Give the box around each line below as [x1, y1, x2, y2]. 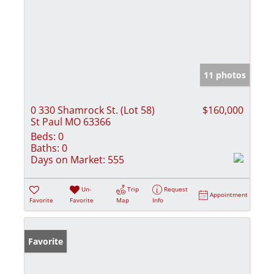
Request [164, 184, 188, 193]
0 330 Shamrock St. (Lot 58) [31, 103, 155, 117]
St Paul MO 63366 [31, 114, 111, 128]
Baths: [31, 141, 59, 155]
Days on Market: [31, 152, 105, 166]
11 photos [204, 68, 246, 81]
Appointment [210, 190, 248, 199]
